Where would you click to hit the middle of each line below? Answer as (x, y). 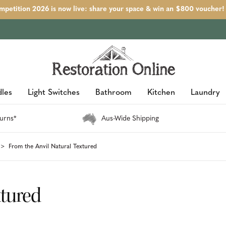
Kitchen (161, 93)
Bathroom (113, 93)
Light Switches (53, 93)
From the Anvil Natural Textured (53, 147)
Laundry (205, 93)
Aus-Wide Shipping (130, 119)
